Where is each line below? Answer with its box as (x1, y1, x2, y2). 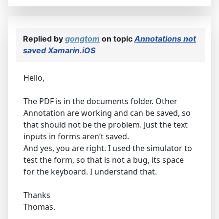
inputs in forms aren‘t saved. (23, 131, 129, 142)
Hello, (23, 72, 44, 83)
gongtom (65, 33, 100, 44)
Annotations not (134, 33, 196, 44)
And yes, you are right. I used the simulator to (23, 142, 192, 153)
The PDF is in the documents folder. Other (23, 95, 177, 107)
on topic (100, 33, 134, 44)
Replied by (23, 33, 65, 44)
